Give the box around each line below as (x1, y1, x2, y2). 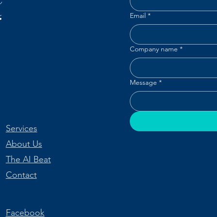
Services (5, 123, 37, 134)
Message (130, 78, 157, 87)
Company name (130, 45, 178, 53)
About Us (5, 139, 42, 149)
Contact (5, 170, 37, 180)
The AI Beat (5, 154, 51, 165)
